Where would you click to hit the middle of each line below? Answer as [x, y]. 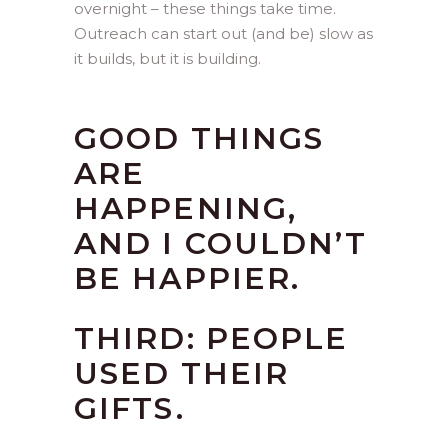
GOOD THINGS [199, 138]
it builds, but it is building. [167, 58]
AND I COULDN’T [221, 243]
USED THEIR [182, 373]
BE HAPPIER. [187, 278]
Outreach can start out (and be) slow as [223, 33]
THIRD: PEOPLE [211, 338]
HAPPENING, [186, 208]
